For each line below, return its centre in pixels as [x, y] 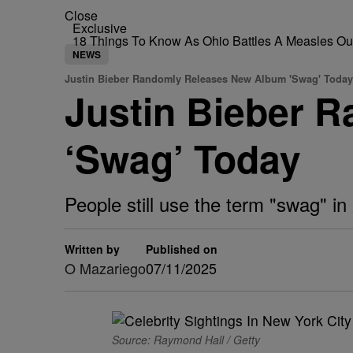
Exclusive [100, 28]
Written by [92, 249]
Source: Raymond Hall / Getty [186, 340]
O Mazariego [105, 268]
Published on [182, 249]
